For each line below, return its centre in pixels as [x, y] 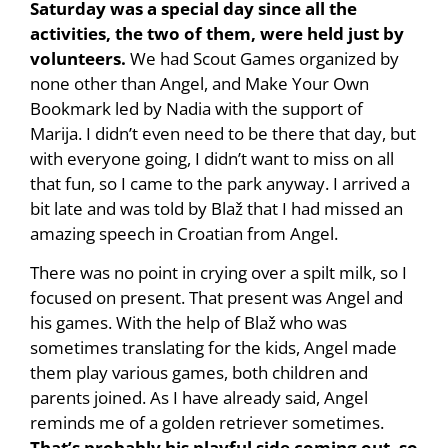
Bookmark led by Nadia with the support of [196, 108]
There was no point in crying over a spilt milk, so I [218, 273]
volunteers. [80, 58]
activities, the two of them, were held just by [217, 33]
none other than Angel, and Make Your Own [199, 83]
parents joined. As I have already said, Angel [199, 398]
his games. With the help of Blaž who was [188, 323]
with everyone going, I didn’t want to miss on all [212, 158]
